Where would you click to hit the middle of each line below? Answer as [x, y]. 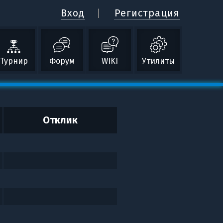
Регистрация [147, 13]
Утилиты [158, 61]
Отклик [60, 120]
